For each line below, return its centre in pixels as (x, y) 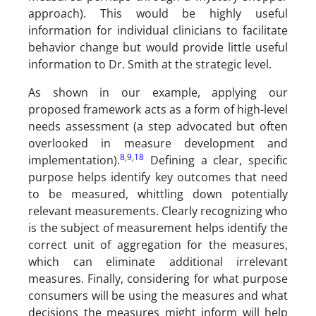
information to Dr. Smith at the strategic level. (150, 64)
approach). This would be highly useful (158, 13)
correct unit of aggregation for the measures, (158, 245)
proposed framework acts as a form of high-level (158, 109)
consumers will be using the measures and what (158, 296)
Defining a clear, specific (216, 160)
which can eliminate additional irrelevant (158, 262)
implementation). (74, 160)
